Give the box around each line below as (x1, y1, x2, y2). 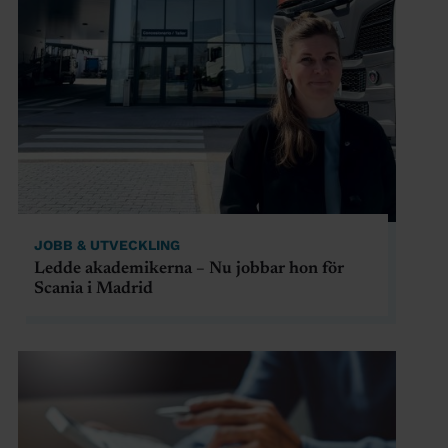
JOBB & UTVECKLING (33, 236, 180, 253)
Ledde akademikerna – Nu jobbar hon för (33, 260, 344, 278)
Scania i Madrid (33, 280, 153, 298)
